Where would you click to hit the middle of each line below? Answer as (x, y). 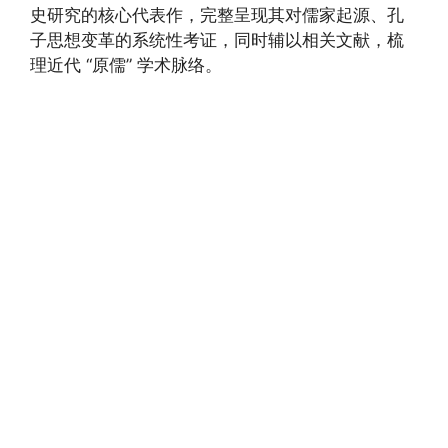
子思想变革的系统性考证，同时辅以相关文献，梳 (217, 39)
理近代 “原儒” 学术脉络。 (126, 64)
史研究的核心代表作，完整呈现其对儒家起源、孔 (217, 14)
